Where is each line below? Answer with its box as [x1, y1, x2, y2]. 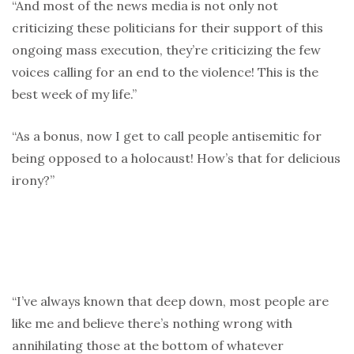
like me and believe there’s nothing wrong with [12, 315, 292, 332]
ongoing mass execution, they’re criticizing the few [12, 42, 321, 58]
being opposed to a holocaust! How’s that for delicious [12, 150, 341, 167]
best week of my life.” [12, 86, 137, 103]
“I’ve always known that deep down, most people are [12, 293, 329, 310]
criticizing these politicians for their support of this [12, 20, 323, 36]
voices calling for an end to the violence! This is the [12, 64, 318, 81]
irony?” [12, 172, 55, 189]
